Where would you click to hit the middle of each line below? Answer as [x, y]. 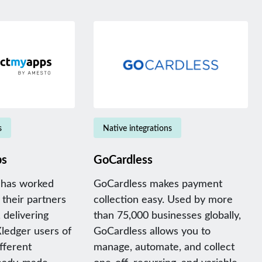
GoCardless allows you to [152, 230]
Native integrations [137, 127]
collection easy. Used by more [163, 199]
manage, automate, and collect [164, 246]
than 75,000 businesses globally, [167, 214]
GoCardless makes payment [158, 183]
